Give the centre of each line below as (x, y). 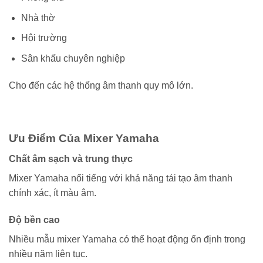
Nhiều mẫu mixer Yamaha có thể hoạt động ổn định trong (127, 239)
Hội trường (44, 38)
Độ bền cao (34, 220)
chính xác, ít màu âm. (53, 193)
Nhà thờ (38, 18)
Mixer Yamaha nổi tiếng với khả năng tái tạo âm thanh (121, 178)
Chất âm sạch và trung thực (71, 159)
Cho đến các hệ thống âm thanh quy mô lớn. (101, 85)
